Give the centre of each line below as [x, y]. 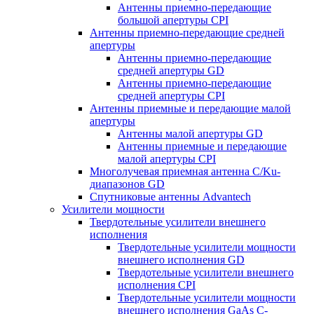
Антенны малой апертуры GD [190, 134]
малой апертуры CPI [167, 159]
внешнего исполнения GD [181, 260]
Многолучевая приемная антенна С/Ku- [185, 171]
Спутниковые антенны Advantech [170, 197]
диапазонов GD [127, 184]
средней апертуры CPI [171, 96]
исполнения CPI [157, 285]
